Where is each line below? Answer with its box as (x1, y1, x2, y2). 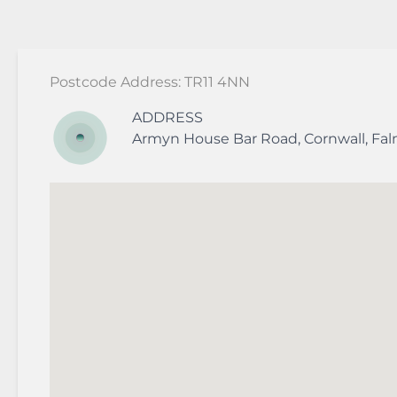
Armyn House (131, 130, 233, 148)
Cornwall (303, 130, 365, 148)
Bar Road (232, 130, 298, 148)
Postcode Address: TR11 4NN (50, 74, 250, 91)
